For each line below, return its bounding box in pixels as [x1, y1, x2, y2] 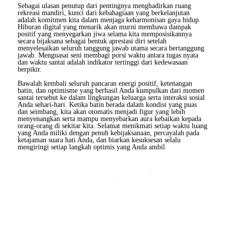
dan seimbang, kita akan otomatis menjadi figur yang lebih [18, 107, 185, 116]
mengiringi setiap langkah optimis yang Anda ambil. [18, 143, 167, 151]
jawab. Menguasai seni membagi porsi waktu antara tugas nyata [18, 51, 198, 59]
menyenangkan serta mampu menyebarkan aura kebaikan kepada [18, 115, 201, 123]
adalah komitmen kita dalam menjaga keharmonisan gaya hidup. [18, 16, 201, 24]
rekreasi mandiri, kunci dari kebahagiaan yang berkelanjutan [18, 9, 190, 17]
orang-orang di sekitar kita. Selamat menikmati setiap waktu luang [18, 122, 207, 130]
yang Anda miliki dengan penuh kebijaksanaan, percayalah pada [18, 129, 199, 137]
